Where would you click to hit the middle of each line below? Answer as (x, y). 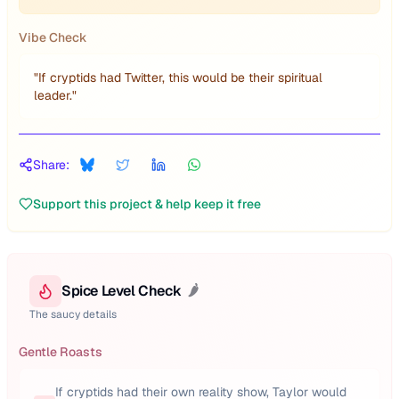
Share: (51, 165)
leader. (53, 95)
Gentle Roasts (61, 352)
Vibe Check (53, 37)
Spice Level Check (122, 291)
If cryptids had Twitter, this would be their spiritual (180, 77)
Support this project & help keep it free (147, 204)
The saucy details (73, 314)
